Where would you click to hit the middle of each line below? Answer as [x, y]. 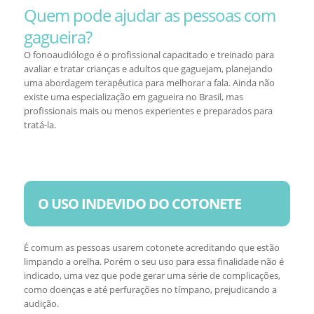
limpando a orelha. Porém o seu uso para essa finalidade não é [153, 261]
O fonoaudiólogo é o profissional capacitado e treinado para [149, 55]
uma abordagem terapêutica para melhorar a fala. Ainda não [149, 83]
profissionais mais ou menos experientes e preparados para [148, 111]
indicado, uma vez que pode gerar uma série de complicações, [152, 275]
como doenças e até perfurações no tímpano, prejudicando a [150, 289]
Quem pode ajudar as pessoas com [149, 15]
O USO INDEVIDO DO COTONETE [139, 204]
